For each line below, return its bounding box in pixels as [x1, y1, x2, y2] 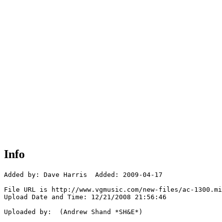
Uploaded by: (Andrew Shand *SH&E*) [4, 208, 143, 216]
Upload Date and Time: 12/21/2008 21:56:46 [4, 193, 166, 201]
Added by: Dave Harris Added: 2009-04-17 [4, 171, 163, 179]
